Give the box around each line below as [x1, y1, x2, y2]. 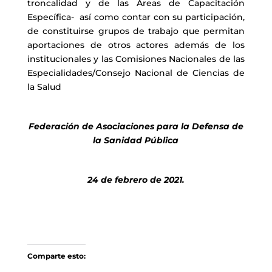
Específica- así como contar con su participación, [27, 12, 245, 22]
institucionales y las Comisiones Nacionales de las [27, 53, 245, 64]
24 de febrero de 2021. [87, 174, 185, 185]
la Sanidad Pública [93, 135, 179, 146]
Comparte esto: [27, 251, 86, 260]
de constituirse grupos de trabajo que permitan [27, 25, 245, 36]
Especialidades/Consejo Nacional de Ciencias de [27, 67, 245, 78]
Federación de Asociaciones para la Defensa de [28, 121, 243, 132]
